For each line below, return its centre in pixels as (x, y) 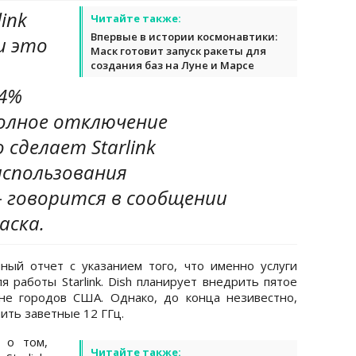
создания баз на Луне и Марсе (172, 65)
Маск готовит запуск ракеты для (178, 50)
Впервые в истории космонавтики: (184, 36)
